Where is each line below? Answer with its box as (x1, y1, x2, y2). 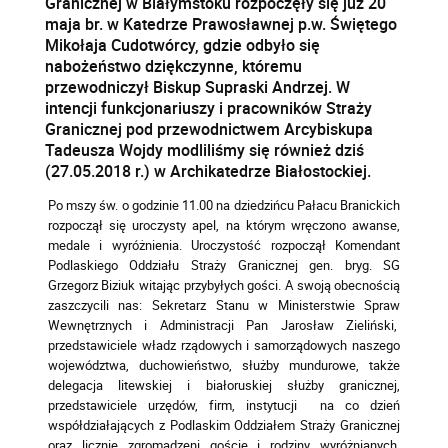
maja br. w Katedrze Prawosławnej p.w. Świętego (45, 12, 398, 35)
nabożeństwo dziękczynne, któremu (45, 54, 303, 77)
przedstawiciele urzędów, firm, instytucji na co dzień (47, 395, 401, 414)
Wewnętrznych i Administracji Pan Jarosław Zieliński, (47, 315, 401, 334)
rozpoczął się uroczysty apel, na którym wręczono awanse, (47, 215, 401, 234)
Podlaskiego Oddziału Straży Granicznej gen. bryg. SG (47, 255, 401, 274)
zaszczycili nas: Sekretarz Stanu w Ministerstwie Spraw (47, 295, 401, 314)
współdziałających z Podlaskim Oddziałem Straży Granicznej (47, 415, 401, 434)
